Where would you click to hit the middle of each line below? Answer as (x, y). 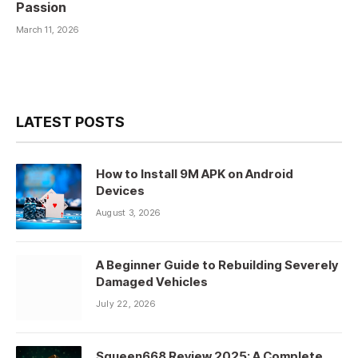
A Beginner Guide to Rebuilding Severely (217, 265)
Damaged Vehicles (152, 282)
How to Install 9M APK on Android (195, 174)
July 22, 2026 (125, 304)
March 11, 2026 (48, 30)
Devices (120, 191)
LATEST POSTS (70, 122)
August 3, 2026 (128, 213)
